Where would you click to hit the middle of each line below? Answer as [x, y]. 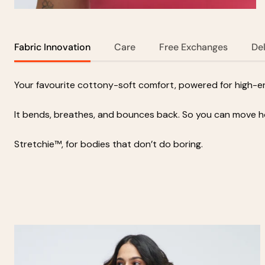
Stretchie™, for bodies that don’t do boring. [109, 144]
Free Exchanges [193, 47]
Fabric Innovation [52, 47]
